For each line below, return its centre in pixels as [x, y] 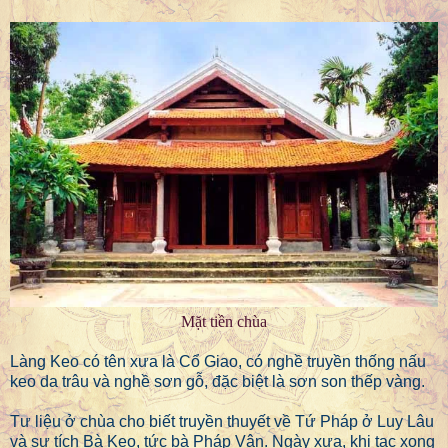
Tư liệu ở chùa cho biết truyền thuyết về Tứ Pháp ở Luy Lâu [222, 422]
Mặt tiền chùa [224, 322]
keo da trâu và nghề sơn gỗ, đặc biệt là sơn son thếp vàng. [217, 382]
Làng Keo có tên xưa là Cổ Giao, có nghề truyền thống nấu [218, 362]
